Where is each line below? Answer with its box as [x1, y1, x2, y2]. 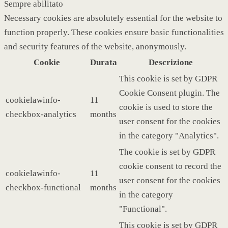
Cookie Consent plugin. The [119, 88, 220, 98]
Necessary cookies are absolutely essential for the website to [4, 13, 222, 23]
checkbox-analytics [6, 109, 76, 119]
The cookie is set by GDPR [119, 147, 215, 157]
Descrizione [149, 57, 193, 67]
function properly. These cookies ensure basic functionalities [4, 27, 224, 37]
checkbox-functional [6, 182, 81, 192]
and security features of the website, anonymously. [4, 41, 186, 51]
